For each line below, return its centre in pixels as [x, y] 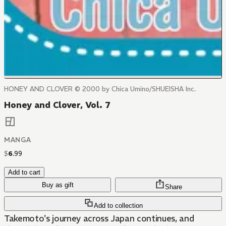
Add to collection [118, 206]
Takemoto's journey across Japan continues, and [99, 219]
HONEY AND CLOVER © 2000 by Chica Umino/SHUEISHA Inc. [100, 89]
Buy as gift [58, 185]
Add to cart [24, 173]
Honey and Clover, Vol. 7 [57, 105]
